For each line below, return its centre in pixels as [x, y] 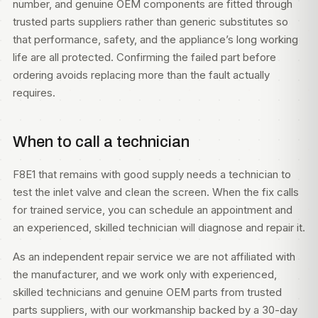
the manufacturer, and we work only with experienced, [145, 274]
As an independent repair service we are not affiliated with [154, 257]
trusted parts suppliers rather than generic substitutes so [150, 22]
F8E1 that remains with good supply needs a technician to [152, 174]
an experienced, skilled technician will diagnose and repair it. [159, 227]
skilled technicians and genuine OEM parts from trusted [147, 292]
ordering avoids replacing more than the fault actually [141, 75]
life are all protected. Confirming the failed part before [144, 57]
